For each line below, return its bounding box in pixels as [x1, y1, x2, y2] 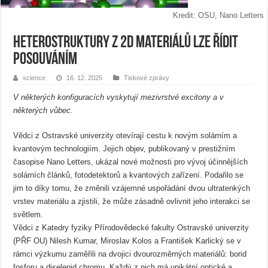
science [23, 74, 46, 81]
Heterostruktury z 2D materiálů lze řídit [13, 34, 239, 51]
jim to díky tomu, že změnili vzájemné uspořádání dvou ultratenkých [13, 183, 251, 193]
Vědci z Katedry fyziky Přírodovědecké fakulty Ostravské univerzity [13, 223, 249, 232]
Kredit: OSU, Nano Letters [172, 10, 264, 20]
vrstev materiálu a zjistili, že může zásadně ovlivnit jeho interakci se [13, 196, 251, 206]
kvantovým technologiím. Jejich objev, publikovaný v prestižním [13, 144, 236, 153]
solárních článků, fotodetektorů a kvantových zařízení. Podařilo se [13, 170, 244, 179]
